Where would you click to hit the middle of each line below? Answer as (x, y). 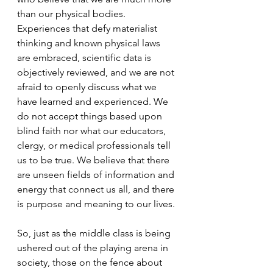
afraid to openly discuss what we (88, 87)
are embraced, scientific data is (85, 58)
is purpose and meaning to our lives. (97, 204)
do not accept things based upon (91, 116)
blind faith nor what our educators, (93, 131)
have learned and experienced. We (94, 101)
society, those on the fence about (91, 262)
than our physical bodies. (73, 14)
